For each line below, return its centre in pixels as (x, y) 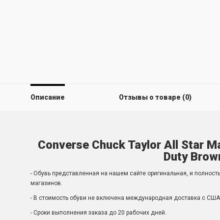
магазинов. (46, 183)
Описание (48, 97)
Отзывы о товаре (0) (155, 97)
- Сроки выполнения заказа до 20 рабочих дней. (98, 213)
